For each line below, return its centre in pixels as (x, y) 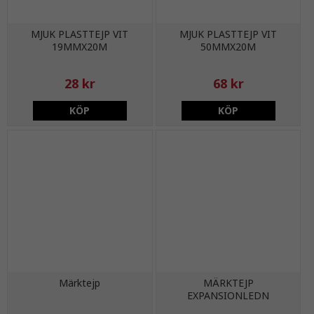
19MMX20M (80, 47)
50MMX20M (228, 47)
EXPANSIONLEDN (228, 295)
